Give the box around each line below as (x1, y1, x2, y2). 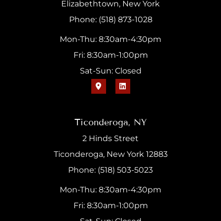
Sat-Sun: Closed (79, 66, 142, 75)
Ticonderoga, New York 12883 (53, 149, 168, 159)
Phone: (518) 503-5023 (68, 165, 153, 175)
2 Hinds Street (82, 134, 139, 144)
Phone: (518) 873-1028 (69, 14, 152, 24)
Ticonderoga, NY (74, 117, 147, 128)
